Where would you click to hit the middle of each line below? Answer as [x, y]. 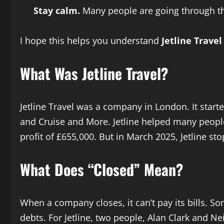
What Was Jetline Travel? [94, 73]
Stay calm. [57, 10]
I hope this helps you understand [91, 40]
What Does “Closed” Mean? [101, 169]
